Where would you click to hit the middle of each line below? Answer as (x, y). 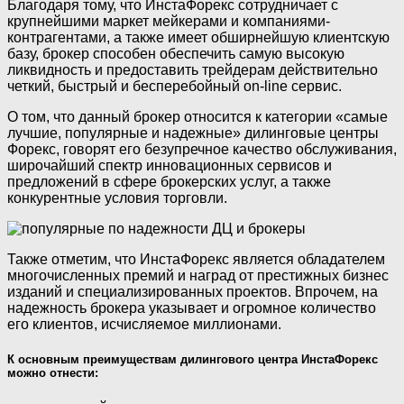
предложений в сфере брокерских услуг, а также (169, 182)
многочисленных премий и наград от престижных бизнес (198, 275)
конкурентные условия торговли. (117, 198)
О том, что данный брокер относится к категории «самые (197, 117)
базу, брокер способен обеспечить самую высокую (176, 54)
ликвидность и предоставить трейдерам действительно (193, 70)
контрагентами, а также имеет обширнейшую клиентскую (198, 37)
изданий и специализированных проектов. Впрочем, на (193, 292)
